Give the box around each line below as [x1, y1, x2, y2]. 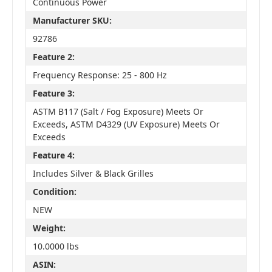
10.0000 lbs [32, 240, 79, 252]
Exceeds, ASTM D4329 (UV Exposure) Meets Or [32, 118, 220, 130]
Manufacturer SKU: [32, 14, 112, 26]
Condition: [32, 185, 76, 197]
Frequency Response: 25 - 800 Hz [32, 69, 167, 81]
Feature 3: [32, 87, 75, 99]
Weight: [32, 222, 66, 234]
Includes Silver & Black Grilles [32, 167, 154, 179]
